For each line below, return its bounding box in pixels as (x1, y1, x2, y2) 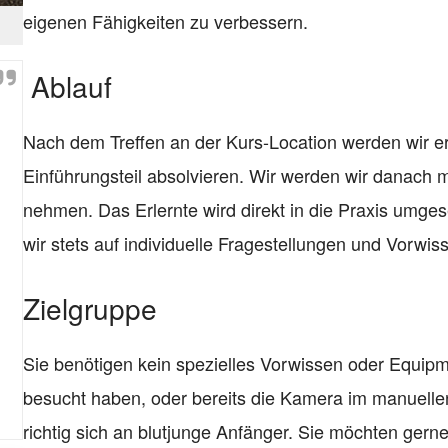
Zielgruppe (22, 288, 157, 328)
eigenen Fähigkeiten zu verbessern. (22, 8, 308, 34)
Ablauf (22, 66, 112, 106)
